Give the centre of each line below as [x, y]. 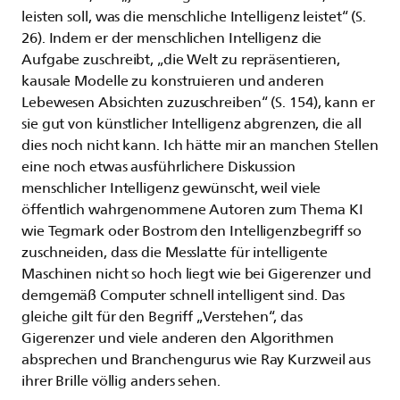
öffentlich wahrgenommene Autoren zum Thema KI [192, 209]
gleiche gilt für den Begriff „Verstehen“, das [162, 317]
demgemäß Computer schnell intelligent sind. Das [183, 295]
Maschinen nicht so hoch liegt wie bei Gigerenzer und [196, 274]
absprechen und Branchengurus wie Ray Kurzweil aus [196, 359]
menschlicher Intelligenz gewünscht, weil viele [171, 188]
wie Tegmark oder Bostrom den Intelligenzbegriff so [192, 231]
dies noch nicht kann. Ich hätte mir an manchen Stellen [200, 145]
